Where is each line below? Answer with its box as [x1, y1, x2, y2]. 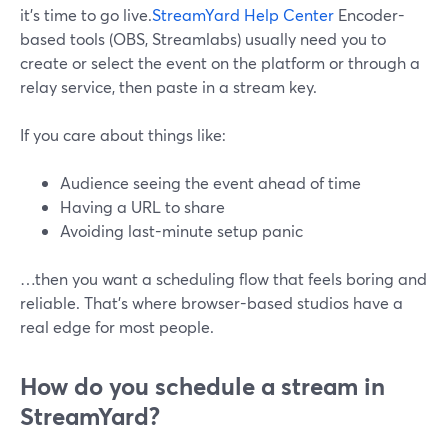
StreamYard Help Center [152, 4, 334, 25]
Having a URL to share [60, 196, 225, 217]
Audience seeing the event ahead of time [60, 172, 361, 193]
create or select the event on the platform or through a [20, 52, 420, 73]
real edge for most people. [20, 316, 214, 337]
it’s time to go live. [20, 4, 152, 25]
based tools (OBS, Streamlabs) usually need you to [20, 28, 386, 49]
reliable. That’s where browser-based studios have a [20, 292, 403, 313]
